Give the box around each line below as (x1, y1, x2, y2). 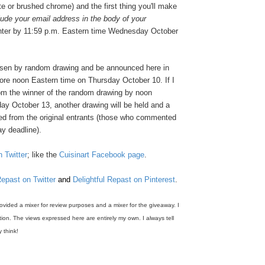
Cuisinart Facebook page (59, 150, 144, 160)
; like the (27, 150, 59, 160)
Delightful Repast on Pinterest (73, 175, 175, 185)
